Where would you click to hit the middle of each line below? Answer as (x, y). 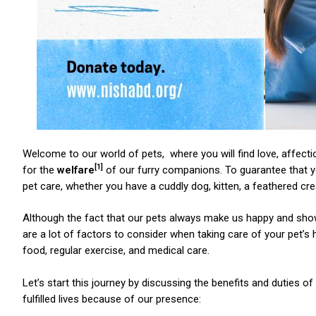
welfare (76, 170)
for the (40, 170)
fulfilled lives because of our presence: (112, 299)
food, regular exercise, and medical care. (116, 250)
